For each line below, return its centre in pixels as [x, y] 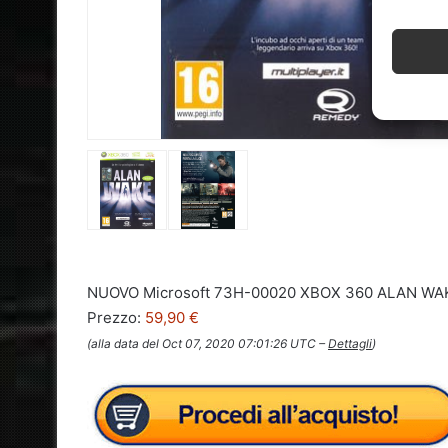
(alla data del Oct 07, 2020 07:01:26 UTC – [207, 343]
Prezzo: [116, 317]
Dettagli [350, 343]
